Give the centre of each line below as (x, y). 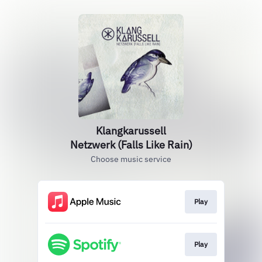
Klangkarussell (131, 131)
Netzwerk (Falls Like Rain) (131, 145)
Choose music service (131, 159)
